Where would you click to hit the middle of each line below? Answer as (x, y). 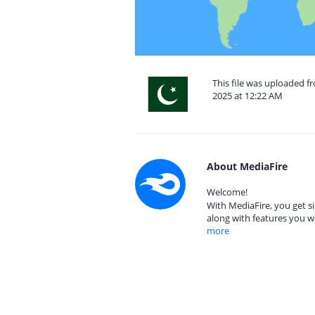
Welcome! (227, 192)
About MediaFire (247, 166)
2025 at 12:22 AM (247, 96)
